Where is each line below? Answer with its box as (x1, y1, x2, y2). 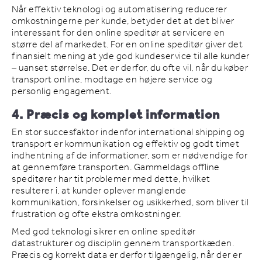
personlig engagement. (12, 82, 112, 101)
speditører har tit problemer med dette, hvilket (12, 170, 211, 188)
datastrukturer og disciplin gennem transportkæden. (12, 234, 234, 253)
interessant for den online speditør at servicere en (12, 23, 225, 42)
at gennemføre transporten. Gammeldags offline (12, 158, 220, 177)
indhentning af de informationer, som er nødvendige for (12, 146, 247, 165)
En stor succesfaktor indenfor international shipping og (12, 123, 245, 142)
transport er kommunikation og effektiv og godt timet (12, 135, 239, 153)
